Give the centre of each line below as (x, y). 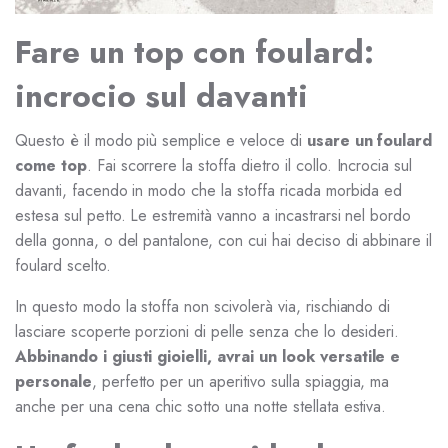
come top (51, 165)
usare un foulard (369, 140)
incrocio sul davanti (161, 96)
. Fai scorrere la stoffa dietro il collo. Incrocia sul (249, 165)
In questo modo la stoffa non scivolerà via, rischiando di (203, 306)
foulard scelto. (63, 265)
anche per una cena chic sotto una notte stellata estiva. (201, 406)
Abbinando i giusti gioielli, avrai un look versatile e (208, 356)
